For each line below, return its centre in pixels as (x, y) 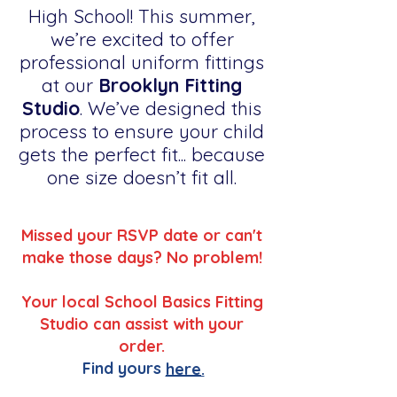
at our (70, 85)
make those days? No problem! (142, 257)
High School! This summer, (142, 16)
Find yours (124, 368)
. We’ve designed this (171, 108)
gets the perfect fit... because (142, 154)
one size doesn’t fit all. (142, 177)
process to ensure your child (142, 131)
